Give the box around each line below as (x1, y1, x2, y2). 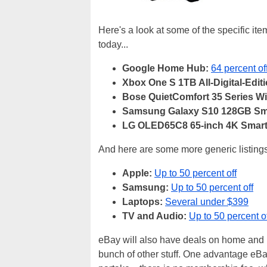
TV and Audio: (122, 211, 189, 221)
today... (98, 39, 128, 49)
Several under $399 (165, 197, 249, 207)
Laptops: (122, 197, 163, 207)
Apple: (122, 168, 154, 178)
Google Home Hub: (122, 63, 209, 73)
